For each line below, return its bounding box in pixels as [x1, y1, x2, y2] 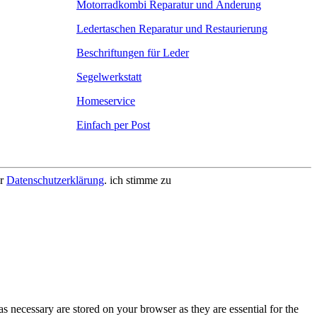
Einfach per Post [76, 118, 150, 131]
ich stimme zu [110, 173, 171, 186]
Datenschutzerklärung [6, 173, 104, 186]
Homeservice [76, 94, 135, 107]
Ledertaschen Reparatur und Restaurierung [76, 22, 267, 35]
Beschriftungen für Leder [76, 46, 189, 59]
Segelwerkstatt [76, 70, 142, 83]
